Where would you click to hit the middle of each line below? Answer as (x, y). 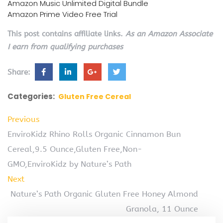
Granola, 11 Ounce (162, 209)
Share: (20, 72)
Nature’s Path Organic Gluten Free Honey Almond (104, 194)
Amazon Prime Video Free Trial (62, 14)
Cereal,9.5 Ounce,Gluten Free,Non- (75, 149)
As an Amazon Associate (169, 34)
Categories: (31, 97)
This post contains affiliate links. (66, 34)
